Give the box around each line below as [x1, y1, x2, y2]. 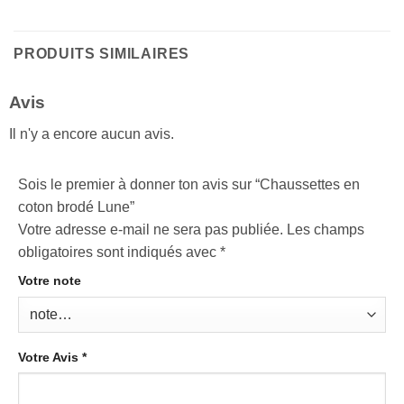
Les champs [287, 221, 364, 237]
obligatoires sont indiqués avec [18, 243, 220, 260]
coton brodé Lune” [18, 198, 138, 215]
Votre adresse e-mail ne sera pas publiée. [18, 221, 283, 237]
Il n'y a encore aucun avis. [9, 126, 174, 142]
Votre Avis [18, 349, 82, 364]
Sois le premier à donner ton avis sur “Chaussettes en [18, 176, 360, 192]
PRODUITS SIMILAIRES [14, 46, 190, 62]
